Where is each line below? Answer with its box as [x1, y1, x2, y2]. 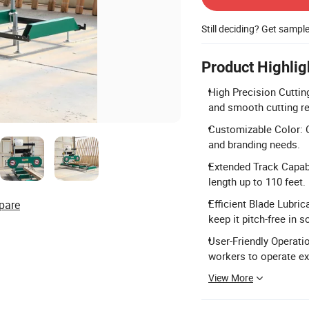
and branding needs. [208, 137, 300, 151]
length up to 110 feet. [208, 174, 306, 188]
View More [208, 270, 253, 284]
